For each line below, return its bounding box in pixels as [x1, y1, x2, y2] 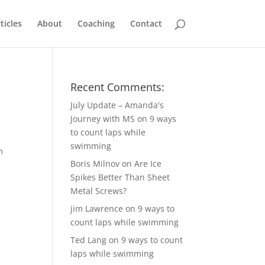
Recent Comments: [70, 80, 165, 94]
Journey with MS [70, 113, 135, 124]
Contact [130, 18, 162, 29]
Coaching [77, 18, 115, 29]
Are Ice [134, 158, 162, 169]
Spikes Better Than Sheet [70, 172, 170, 183]
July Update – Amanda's [70, 99, 164, 111]
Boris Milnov [70, 158, 120, 169]
